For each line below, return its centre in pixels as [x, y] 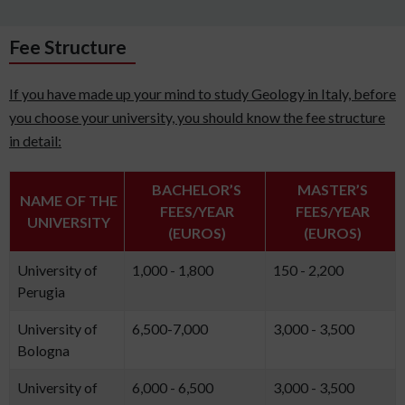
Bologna [43, 351]
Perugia [41, 292]
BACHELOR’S [197, 190]
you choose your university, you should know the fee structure [197, 118]
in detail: [35, 141]
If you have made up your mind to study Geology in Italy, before [202, 94]
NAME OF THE [69, 201]
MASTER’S [332, 190]
